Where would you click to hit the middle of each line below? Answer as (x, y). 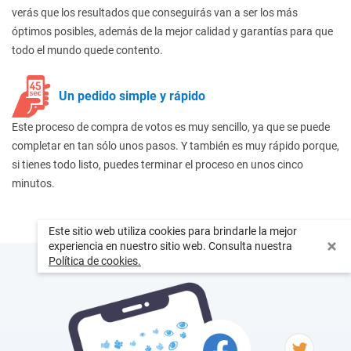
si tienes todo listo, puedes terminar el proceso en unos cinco (157, 165)
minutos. (33, 184)
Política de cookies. (95, 261)
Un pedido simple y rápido (132, 96)
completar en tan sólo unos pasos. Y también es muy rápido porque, (175, 146)
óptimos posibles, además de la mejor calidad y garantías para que (172, 31)
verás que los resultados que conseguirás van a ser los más (155, 12)
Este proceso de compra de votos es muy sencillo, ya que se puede (171, 127)
